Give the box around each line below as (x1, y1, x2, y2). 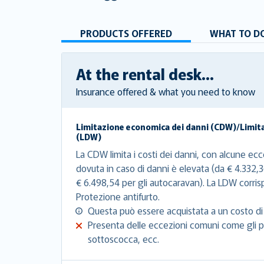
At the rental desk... (76, 62, 214, 84)
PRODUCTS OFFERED (80, 25, 172, 40)
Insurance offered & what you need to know (76, 84, 255, 98)
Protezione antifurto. (76, 189, 160, 203)
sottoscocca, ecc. (88, 231, 159, 246)
